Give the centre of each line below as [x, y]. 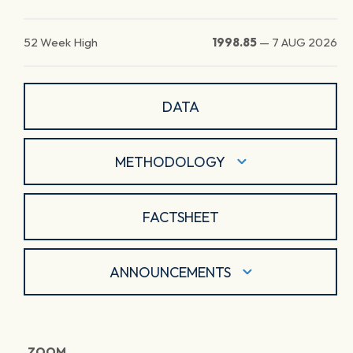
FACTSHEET [180, 217]
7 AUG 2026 [305, 42]
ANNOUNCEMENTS [170, 272]
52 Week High [61, 42]
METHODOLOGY [170, 162]
